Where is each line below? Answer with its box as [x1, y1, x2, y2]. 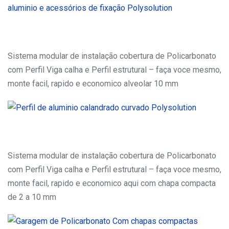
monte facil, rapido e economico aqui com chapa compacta [8, 178, 216, 189]
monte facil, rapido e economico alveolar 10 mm [8, 79, 178, 89]
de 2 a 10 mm [8, 192, 56, 202]
